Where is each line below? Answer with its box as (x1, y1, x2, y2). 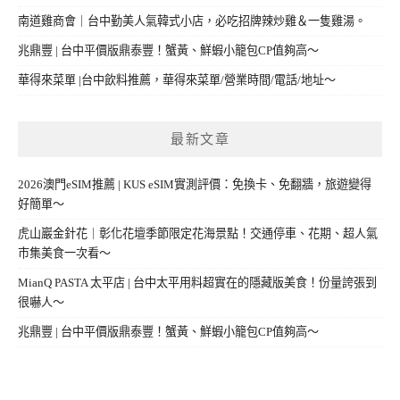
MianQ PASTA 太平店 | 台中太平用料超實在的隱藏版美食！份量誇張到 (18, 275, 377, 289)
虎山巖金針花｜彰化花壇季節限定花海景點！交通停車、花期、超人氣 (18, 226, 378, 240)
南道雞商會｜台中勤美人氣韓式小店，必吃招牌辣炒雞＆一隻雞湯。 (18, 14, 366, 29)
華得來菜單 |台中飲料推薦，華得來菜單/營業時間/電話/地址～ (18, 73, 336, 87)
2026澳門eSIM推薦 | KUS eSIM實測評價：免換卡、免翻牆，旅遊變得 (18, 177, 371, 191)
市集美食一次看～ (18, 246, 111, 260)
